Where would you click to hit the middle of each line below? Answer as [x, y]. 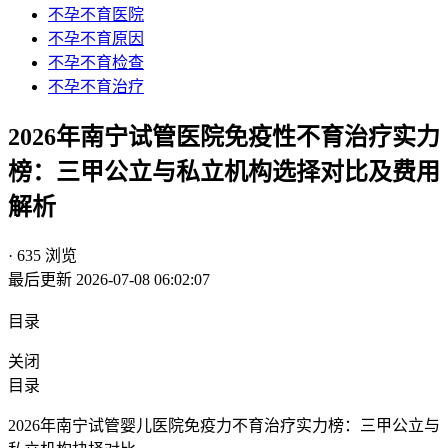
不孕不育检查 [96, 62]
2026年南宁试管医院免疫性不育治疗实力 [224, 136]
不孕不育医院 [96, 14]
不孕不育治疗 [96, 86]
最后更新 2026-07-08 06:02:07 [109, 279]
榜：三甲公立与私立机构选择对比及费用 [224, 171]
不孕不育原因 [96, 38]
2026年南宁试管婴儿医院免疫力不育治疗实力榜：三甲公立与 [224, 425]
